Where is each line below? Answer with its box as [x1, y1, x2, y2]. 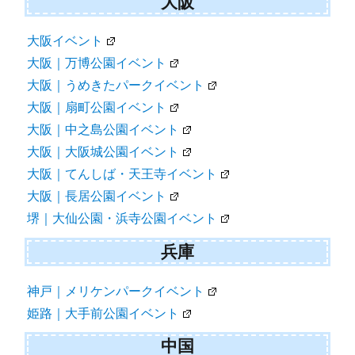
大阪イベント [27, 34, 104, 48]
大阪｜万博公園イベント [27, 56, 167, 71]
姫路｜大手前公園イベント [27, 306, 180, 320]
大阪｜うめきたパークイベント [27, 78, 205, 93]
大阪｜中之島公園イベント [27, 123, 180, 137]
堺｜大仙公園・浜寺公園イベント [27, 212, 218, 226]
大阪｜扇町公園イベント [27, 101, 167, 115]
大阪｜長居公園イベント [27, 189, 167, 204]
